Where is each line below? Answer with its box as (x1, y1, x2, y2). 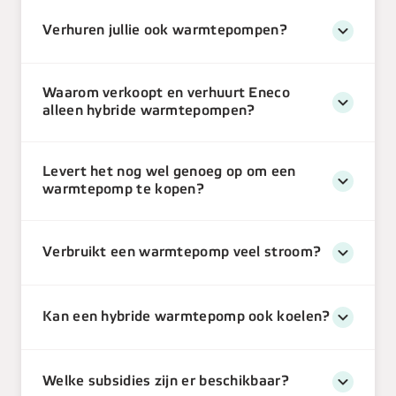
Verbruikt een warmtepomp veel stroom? (42, 246, 322, 260)
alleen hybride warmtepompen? (42, 104, 255, 118)
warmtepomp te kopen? (42, 183, 204, 197)
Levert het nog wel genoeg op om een (42, 165, 296, 179)
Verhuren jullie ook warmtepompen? (42, 24, 287, 38)
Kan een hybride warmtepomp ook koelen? (42, 310, 331, 324)
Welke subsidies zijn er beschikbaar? (42, 375, 289, 389)
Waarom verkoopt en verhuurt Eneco (42, 87, 290, 101)
